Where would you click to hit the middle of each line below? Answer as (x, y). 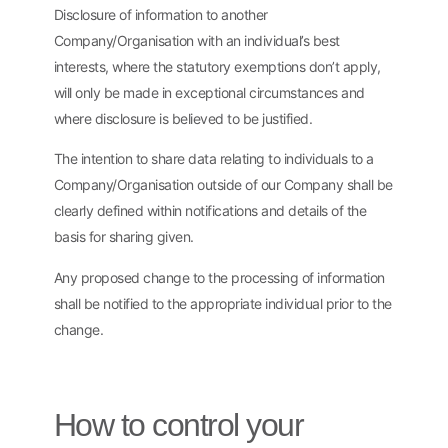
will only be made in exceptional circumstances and (209, 92)
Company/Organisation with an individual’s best (196, 40)
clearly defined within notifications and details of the (210, 211)
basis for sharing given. (123, 237)
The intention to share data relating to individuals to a (213, 159)
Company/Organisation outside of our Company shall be (223, 185)
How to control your (178, 424)
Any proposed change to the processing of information (219, 277)
